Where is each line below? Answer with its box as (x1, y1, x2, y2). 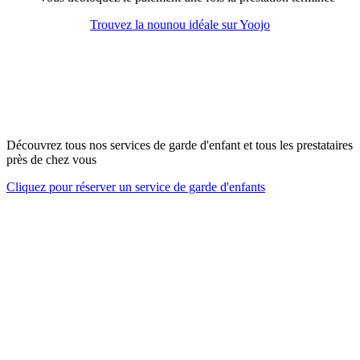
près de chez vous (6, 153, 96, 166)
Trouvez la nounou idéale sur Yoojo (90, 18, 270, 32)
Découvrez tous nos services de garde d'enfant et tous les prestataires (6, 138, 353, 152)
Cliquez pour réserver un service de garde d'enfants (6, 180, 265, 194)
